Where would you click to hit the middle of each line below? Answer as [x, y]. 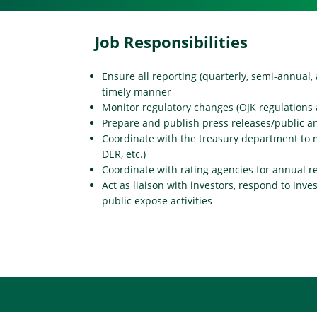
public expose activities [157, 200]
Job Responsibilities [172, 41]
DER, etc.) [124, 154]
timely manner [137, 91]
